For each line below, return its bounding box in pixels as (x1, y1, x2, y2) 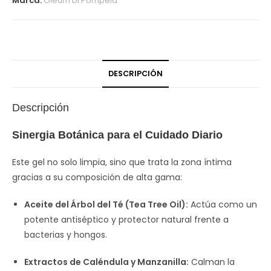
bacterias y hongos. (24, 229, 107, 241)
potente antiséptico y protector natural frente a (24, 214, 229, 226)
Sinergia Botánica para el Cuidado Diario (12, 129, 223, 141)
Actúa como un (188, 198, 257, 211)
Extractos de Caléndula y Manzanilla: (24, 256, 189, 268)
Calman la (189, 256, 235, 268)
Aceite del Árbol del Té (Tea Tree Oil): (24, 198, 188, 211)
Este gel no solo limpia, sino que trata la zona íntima (12, 156, 232, 168)
